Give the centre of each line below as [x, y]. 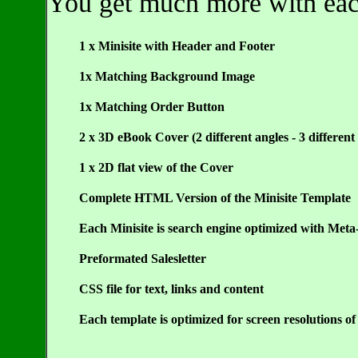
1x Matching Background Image [167, 76]
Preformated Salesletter [142, 258]
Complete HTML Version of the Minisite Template [215, 197]
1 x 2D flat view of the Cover [156, 167]
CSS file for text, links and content [171, 288]
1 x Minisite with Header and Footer [177, 46]
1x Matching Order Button [151, 106]
